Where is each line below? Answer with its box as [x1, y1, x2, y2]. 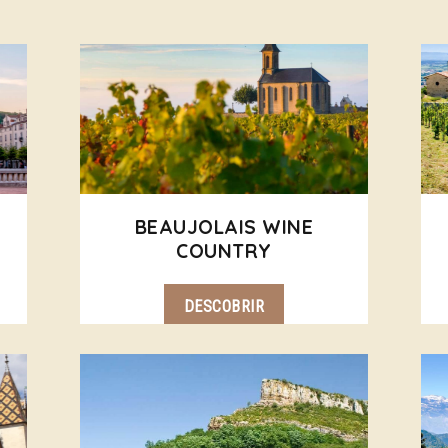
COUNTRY [176, 239, 272, 263]
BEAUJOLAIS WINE [134, 215, 314, 239]
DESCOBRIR [183, 297, 265, 316]
